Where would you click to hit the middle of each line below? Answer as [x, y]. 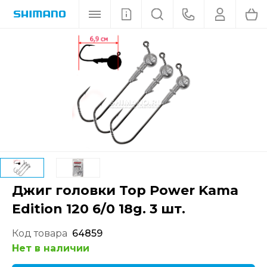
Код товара [40, 233]
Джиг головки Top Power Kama [125, 190]
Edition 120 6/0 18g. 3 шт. [99, 209]
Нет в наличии [51, 248]
